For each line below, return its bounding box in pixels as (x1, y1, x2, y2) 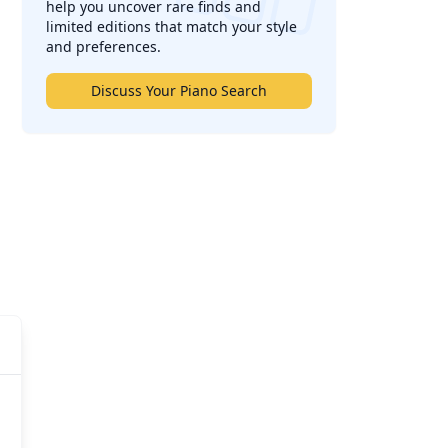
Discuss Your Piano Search (91, 81, 268, 100)
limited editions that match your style (46, 17, 298, 36)
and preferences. (46, 37, 162, 56)
